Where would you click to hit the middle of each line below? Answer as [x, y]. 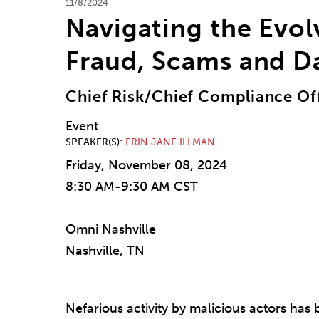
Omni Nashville [111, 230]
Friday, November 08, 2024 [146, 166]
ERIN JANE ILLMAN [170, 142]
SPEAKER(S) [93, 142]
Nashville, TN [105, 251]
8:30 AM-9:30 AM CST [132, 187]
